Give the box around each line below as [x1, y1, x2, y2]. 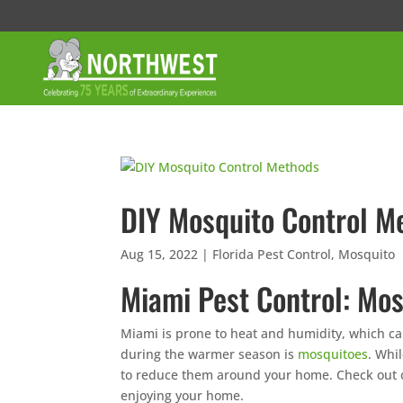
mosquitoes [298, 345, 369, 363]
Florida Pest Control [212, 246, 332, 263]
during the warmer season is [121, 345, 299, 363]
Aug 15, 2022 [121, 246, 199, 263]
